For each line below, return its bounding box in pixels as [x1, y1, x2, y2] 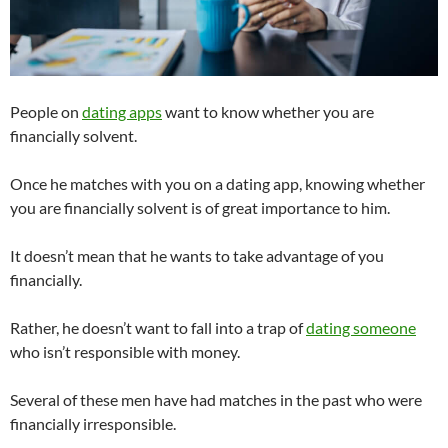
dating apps [82, 101, 162, 121]
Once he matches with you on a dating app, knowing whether [10, 173, 425, 193]
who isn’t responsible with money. [10, 341, 240, 361]
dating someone [306, 317, 416, 337]
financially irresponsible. [10, 413, 176, 433]
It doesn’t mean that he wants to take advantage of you [10, 245, 384, 265]
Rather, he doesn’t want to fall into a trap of [10, 317, 306, 337]
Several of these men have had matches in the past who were [10, 389, 422, 409]
